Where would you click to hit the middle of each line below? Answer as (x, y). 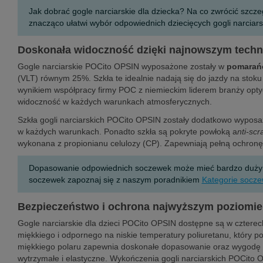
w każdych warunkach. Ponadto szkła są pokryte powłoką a (127, 131)
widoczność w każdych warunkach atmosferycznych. (115, 101)
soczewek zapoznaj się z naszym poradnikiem (115, 180)
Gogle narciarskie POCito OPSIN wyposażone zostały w (122, 66)
